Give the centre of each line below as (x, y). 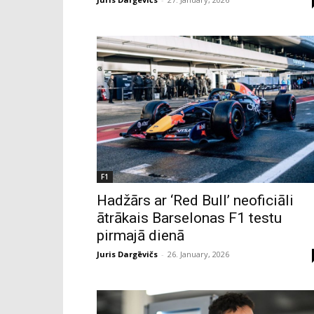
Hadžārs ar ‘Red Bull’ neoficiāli (195, 200)
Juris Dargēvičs (127, 254)
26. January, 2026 (198, 254)
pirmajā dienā (141, 235)
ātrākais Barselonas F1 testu (189, 218)
